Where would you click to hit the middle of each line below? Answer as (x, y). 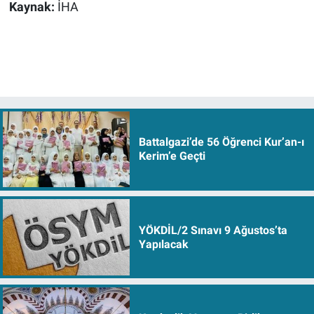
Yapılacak (163, 244)
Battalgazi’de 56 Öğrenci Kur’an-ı (221, 142)
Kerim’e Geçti (172, 156)
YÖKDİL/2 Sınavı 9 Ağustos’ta (213, 230)
